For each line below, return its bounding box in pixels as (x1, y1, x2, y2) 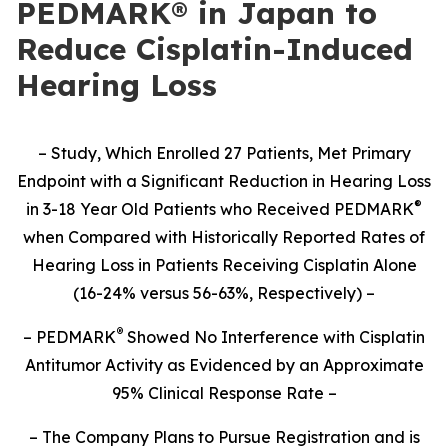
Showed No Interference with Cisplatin (123, 327, 425, 347)
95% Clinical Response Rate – (111, 383, 337, 403)
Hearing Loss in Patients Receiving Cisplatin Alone (31, 255, 417, 275)
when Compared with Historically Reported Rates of (23, 227, 425, 247)
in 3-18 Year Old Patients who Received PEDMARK (26, 199, 414, 219)
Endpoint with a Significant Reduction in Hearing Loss (17, 171, 431, 191)
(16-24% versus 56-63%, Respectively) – (73, 283, 375, 303)
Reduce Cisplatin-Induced (16, 30, 413, 68)
